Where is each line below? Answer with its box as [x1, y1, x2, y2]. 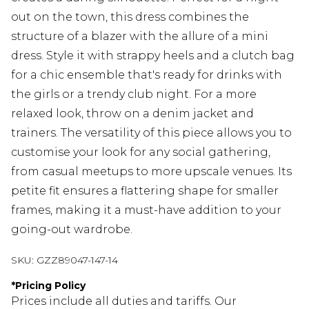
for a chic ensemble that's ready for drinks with [11, 68, 282, 82]
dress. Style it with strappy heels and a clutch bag [11, 49, 295, 63]
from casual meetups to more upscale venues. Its [11, 165, 292, 179]
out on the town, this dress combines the [11, 10, 249, 24]
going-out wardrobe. [11, 223, 132, 237]
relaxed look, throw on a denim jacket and [11, 107, 254, 121]
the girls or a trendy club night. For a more [11, 88, 257, 101]
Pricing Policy [15, 279, 86, 292]
